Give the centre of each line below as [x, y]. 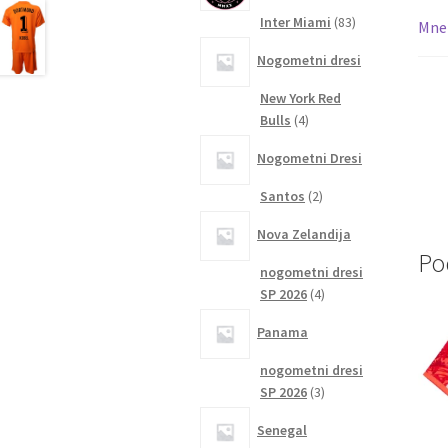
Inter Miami [296, 21]
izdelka [340, 216]
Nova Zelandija [304, 234]
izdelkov [377, 42]
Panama [283, 332]
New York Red [301, 97]
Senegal [282, 430]
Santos [283, 195]
